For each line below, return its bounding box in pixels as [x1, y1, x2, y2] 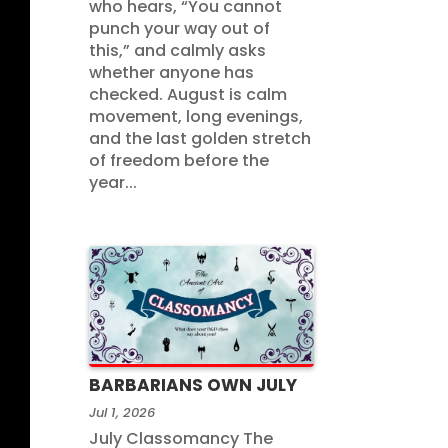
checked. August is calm [89, 83, 288, 107]
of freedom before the [89, 149, 270, 173]
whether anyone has [89, 61, 255, 85]
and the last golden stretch [89, 127, 312, 151]
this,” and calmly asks [89, 39, 267, 63]
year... [89, 171, 138, 195]
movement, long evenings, [89, 105, 304, 129]
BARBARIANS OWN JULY [89, 372, 298, 397]
